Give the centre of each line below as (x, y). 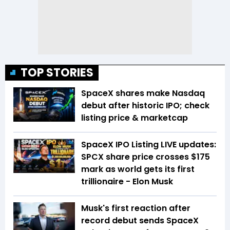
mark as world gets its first (138, 169)
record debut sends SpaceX (140, 220)
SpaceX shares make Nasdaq (143, 93)
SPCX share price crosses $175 (146, 157)
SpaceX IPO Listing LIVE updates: (149, 144)
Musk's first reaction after (136, 208)
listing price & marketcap (135, 118)
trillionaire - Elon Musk (127, 181)
